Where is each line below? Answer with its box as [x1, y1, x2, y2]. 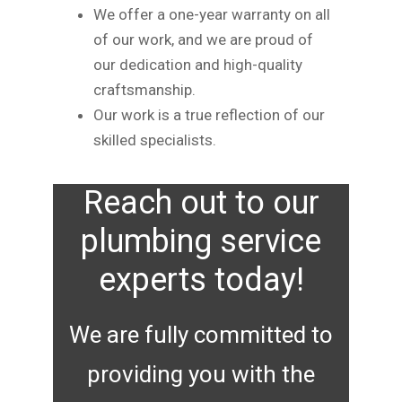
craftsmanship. [93, 80, 196, 99]
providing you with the [87, 360, 315, 388]
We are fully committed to [69, 320, 333, 348]
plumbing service [81, 222, 321, 260]
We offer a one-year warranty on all [93, 4, 330, 23]
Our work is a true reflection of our [93, 105, 325, 124]
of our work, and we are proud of [93, 30, 313, 48]
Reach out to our [83, 183, 319, 222]
